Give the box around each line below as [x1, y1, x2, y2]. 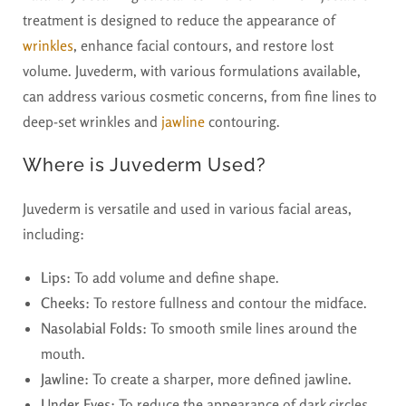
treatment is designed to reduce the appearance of [23, 11, 335, 30]
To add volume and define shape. [71, 268, 279, 287]
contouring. [205, 112, 280, 131]
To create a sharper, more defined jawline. [89, 370, 352, 389]
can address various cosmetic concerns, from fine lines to [23, 87, 377, 106]
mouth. [41, 344, 85, 363]
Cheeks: [41, 294, 90, 313]
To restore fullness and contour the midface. [90, 294, 367, 313]
